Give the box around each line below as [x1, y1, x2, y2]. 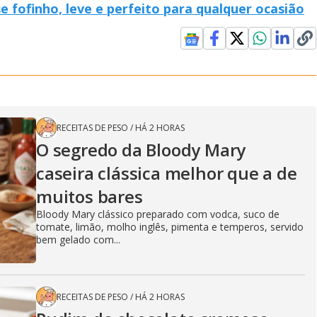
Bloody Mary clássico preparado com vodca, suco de [36, 207, 279, 221]
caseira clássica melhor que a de [36, 161, 297, 185]
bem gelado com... [36, 233, 120, 247]
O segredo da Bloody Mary [36, 138, 246, 162]
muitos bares [36, 185, 143, 209]
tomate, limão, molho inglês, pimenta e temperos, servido [36, 220, 304, 234]
